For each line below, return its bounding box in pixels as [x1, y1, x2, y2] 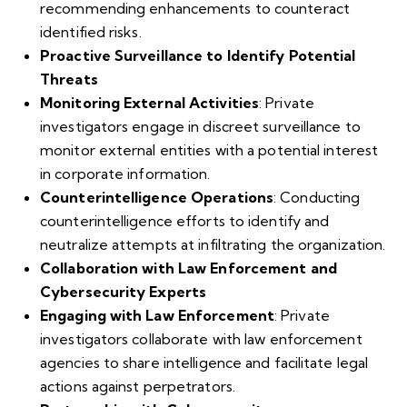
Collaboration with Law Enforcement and [40, 259, 337, 278]
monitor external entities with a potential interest [40, 141, 379, 160]
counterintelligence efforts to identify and [40, 212, 330, 231]
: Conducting [273, 188, 361, 207]
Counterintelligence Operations [40, 188, 273, 207]
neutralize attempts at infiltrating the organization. [40, 235, 386, 254]
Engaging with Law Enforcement [40, 306, 274, 325]
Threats [40, 70, 98, 89]
